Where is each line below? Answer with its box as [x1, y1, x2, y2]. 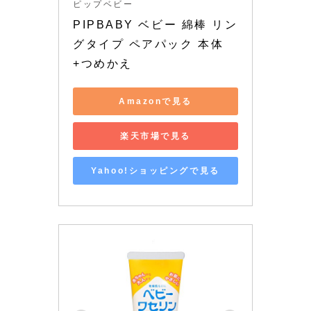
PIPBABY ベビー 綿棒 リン [73, 19, 238, 31]
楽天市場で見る [120, 131, 191, 141]
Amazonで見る [118, 96, 193, 106]
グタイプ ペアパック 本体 [73, 38, 224, 51]
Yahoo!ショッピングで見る [91, 165, 220, 176]
